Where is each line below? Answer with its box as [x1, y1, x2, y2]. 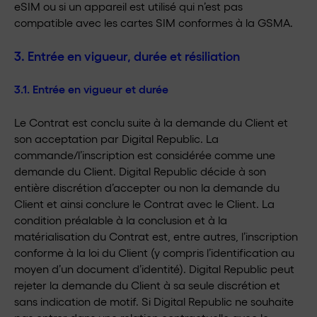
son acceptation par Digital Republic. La [14, 132, 219, 145]
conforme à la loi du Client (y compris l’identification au [14, 246, 294, 259]
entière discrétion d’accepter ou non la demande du [14, 180, 279, 194]
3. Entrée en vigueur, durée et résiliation [14, 47, 240, 63]
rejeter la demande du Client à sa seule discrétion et [14, 278, 280, 292]
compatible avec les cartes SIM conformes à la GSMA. [14, 16, 293, 29]
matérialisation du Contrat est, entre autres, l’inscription [14, 229, 298, 243]
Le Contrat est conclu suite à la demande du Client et [14, 115, 288, 129]
